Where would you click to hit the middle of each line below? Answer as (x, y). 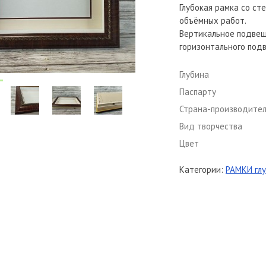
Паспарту (198, 92)
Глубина (194, 75)
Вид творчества (211, 126)
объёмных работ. (213, 20)
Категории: (202, 170)
